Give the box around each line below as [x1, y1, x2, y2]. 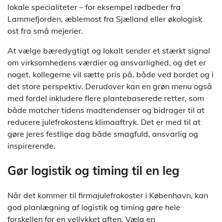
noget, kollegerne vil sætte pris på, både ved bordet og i [7, 69, 214, 80]
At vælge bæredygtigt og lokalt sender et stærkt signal [7, 46, 210, 56]
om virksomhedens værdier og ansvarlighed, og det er [7, 57, 206, 68]
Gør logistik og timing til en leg [7, 163, 179, 178]
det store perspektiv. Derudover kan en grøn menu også [7, 81, 212, 92]
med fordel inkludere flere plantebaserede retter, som [7, 93, 204, 104]
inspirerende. [7, 141, 55, 151]
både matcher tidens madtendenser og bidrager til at [7, 105, 205, 115]
